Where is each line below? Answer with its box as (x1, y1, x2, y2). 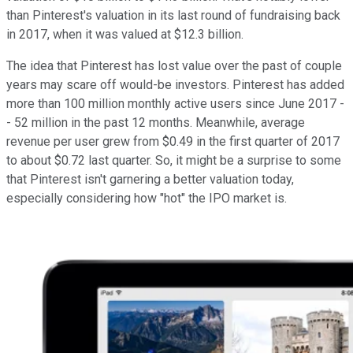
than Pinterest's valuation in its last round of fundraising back (6, 7, 340, 23)
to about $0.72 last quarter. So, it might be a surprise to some (6, 152, 341, 168)
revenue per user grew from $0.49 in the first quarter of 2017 (6, 133, 340, 149)
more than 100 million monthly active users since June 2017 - (6, 95, 344, 111)
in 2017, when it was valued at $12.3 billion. (6, 26, 243, 42)
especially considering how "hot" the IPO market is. (6, 190, 287, 206)
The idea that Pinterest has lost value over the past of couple (6, 58, 342, 73)
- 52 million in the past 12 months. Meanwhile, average (6, 114, 305, 130)
